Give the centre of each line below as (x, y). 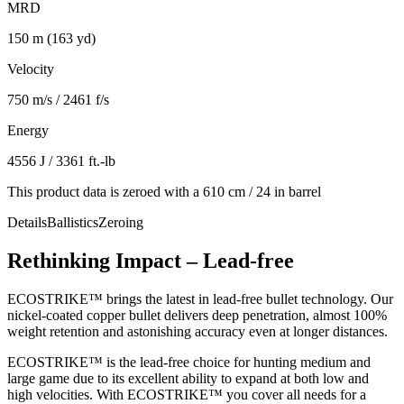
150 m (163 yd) (51, 38)
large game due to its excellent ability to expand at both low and (188, 378)
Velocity (31, 69)
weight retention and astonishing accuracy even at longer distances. (197, 331)
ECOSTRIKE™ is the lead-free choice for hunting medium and (189, 362)
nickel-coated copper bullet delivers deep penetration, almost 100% (197, 315)
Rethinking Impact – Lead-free (151, 260)
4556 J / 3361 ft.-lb (61, 161)
